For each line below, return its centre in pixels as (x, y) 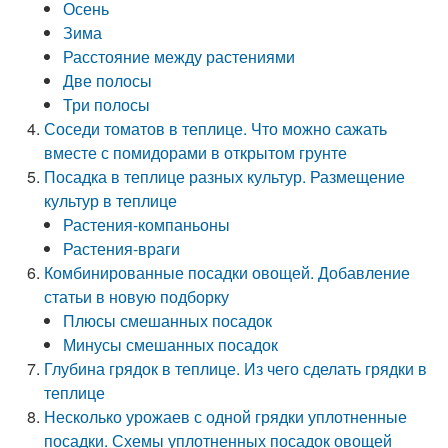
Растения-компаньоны (147, 224)
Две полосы (108, 80)
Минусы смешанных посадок (171, 344)
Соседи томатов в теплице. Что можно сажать (216, 128)
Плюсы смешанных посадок (168, 320)
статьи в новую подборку (137, 296)
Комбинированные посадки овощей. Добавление (227, 272)
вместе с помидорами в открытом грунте (196, 152)
